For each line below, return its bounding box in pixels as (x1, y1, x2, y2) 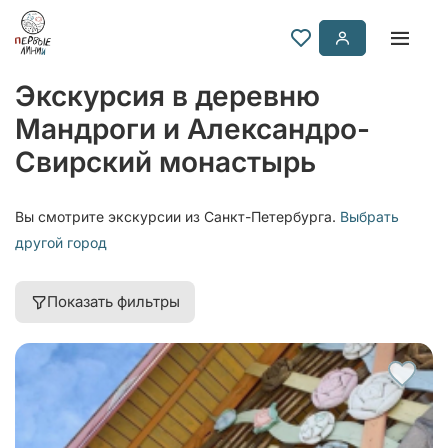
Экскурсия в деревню (15, 79, 320, 113)
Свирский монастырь (15, 145, 316, 179)
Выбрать (340, 208, 399, 225)
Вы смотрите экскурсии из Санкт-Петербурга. (15, 208, 340, 225)
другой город (15, 234, 107, 251)
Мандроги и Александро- (15, 112, 370, 146)
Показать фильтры (47, 292, 180, 311)
